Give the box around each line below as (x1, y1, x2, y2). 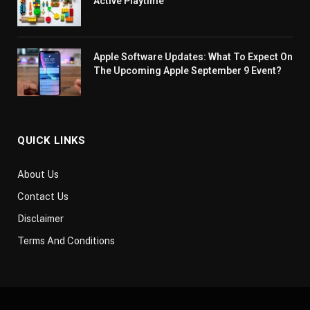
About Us (17, 169, 59, 181)
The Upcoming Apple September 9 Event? (93, 65, 284, 77)
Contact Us (17, 191, 69, 203)
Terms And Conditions (17, 235, 115, 247)
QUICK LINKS (17, 134, 86, 147)
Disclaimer (17, 213, 64, 225)
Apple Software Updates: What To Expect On (93, 51, 293, 63)
